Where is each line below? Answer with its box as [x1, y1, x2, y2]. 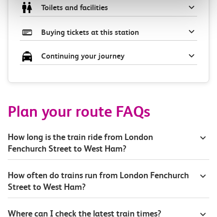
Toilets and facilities [41, 2, 108, 12]
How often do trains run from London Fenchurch [8, 170, 189, 181]
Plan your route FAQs [8, 103, 150, 121]
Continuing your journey [41, 51, 124, 61]
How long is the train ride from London [8, 132, 153, 142]
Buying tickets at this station [41, 28, 139, 37]
